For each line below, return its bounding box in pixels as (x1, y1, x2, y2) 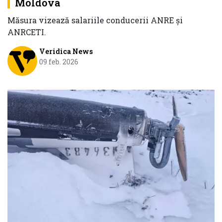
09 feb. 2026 (39, 57, 78, 67)
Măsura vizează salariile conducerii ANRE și (7, 15, 183, 26)
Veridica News (39, 47, 93, 56)
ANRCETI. (7, 27, 46, 38)
